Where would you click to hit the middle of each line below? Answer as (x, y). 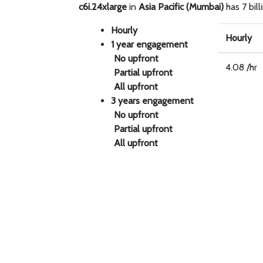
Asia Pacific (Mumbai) (181, 7)
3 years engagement (153, 101)
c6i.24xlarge (103, 7)
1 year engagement (150, 44)
